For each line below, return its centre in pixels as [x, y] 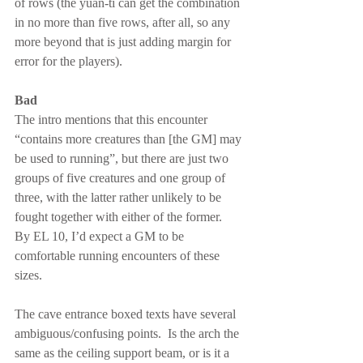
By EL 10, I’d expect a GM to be [101, 236]
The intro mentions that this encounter [113, 120]
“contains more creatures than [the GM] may [130, 139]
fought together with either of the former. [122, 217]
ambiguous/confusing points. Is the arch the [128, 333]
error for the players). [68, 61]
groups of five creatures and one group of [122, 178]
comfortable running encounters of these [119, 256]
